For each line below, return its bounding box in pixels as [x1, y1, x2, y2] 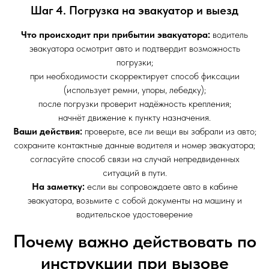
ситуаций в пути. [102, 167, 167, 179]
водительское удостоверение [76, 208, 193, 220]
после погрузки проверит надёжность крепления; [38, 98, 231, 110]
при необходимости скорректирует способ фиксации [29, 70, 240, 82]
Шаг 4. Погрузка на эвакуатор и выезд [31, 3, 238, 18]
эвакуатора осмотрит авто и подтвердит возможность [29, 43, 240, 55]
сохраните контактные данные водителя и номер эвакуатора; [14, 139, 255, 151]
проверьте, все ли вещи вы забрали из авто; [84, 125, 256, 138]
